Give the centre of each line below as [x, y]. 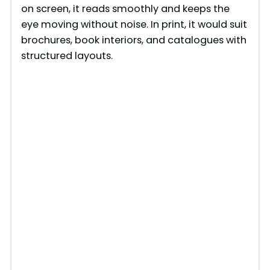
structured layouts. [67, 56]
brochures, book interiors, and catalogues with [133, 40]
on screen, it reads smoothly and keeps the [125, 9]
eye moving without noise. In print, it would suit [134, 25]
